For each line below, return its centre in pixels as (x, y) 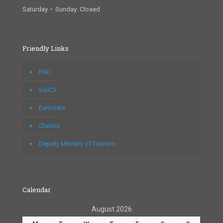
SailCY (48, 90)
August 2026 (111, 209)
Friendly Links (46, 48)
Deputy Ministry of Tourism (77, 143)
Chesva (49, 125)
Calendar (37, 189)
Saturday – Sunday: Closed (61, 9)
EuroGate (52, 108)
